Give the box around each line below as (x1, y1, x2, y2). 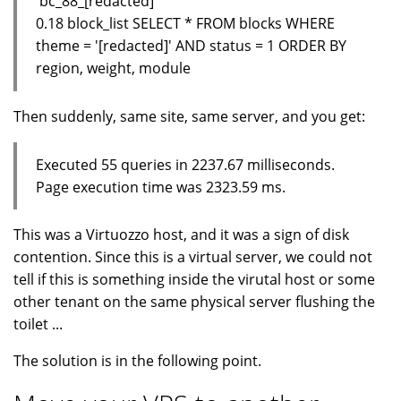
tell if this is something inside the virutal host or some (13, 269, 375, 290)
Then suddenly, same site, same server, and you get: (13, 106, 365, 126)
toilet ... (13, 314, 63, 335)
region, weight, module (35, 57, 191, 78)
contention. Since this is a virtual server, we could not (13, 247, 372, 268)
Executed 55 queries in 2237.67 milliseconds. (35, 154, 335, 175)
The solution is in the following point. (13, 351, 261, 371)
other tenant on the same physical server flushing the (13, 292, 375, 312)
